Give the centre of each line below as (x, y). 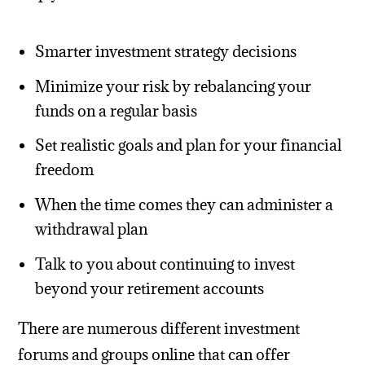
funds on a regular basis (116, 110)
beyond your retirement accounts (149, 288)
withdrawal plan (91, 229)
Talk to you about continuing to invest (165, 264)
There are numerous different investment (159, 328)
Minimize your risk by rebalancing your (173, 86)
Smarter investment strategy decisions (165, 52)
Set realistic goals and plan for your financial (188, 145)
